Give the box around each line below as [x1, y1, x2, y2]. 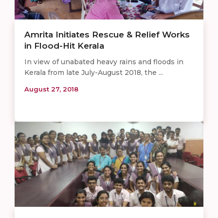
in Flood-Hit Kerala [24, 40, 104, 51]
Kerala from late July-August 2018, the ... [24, 68, 163, 77]
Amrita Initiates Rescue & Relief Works [24, 29, 190, 39]
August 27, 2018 [24, 85, 78, 93]
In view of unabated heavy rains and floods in [24, 57, 183, 66]
